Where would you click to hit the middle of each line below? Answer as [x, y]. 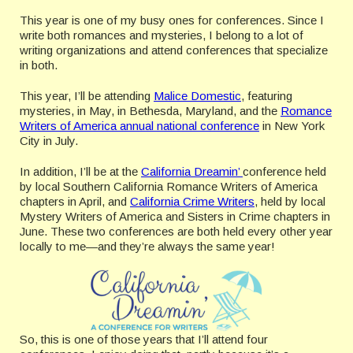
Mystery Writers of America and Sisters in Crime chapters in [175, 216]
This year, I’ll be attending [87, 96]
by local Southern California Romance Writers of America [169, 186]
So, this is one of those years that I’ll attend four [144, 339]
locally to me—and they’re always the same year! [147, 246]
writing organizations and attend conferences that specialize [174, 50]
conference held [284, 171]
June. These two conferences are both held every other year [176, 231]
